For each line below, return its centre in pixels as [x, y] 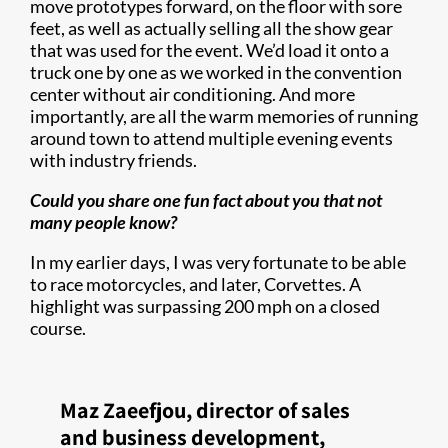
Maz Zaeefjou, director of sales [205, 410]
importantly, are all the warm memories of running [224, 116]
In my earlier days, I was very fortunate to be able [218, 262]
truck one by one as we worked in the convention [216, 72]
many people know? [106, 222]
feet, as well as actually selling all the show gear [211, 28]
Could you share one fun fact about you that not [206, 200]
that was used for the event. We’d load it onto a [209, 50]
